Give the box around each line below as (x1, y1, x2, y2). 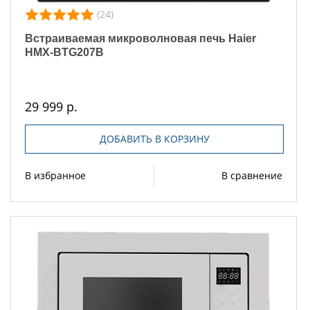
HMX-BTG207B (25, 46, 104, 58)
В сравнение (221, 168, 282, 182)
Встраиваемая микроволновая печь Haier (25, 32, 256, 44)
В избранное (25, 168, 86, 182)
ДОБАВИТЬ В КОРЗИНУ (99, 131, 210, 145)
